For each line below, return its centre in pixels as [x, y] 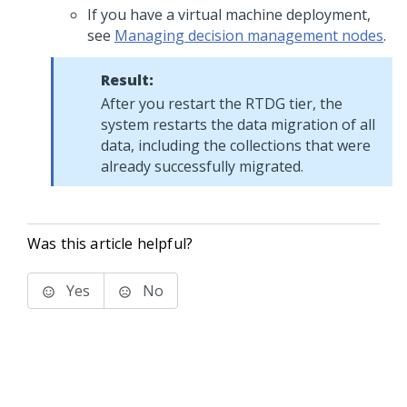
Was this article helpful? [110, 243]
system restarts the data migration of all [238, 124]
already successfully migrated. [202, 166]
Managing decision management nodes [249, 35]
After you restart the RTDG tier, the [222, 104]
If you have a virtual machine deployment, [229, 15]
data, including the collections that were [236, 145]
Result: [127, 80]
